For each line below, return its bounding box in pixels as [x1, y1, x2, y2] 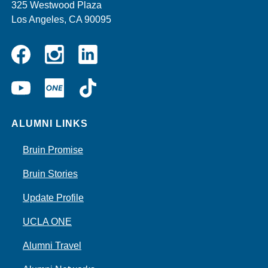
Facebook [10, 63, 53, 74]
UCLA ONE [22, 217, 72, 227]
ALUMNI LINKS [11, 118, 88, 129]
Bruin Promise [22, 145, 83, 156]
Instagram [63, 44, 105, 54]
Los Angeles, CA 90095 [11, 14, 111, 25]
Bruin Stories [22, 169, 78, 179]
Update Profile [22, 193, 84, 203]
